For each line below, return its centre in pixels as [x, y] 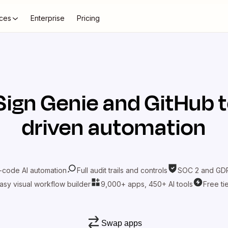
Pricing [88, 18]
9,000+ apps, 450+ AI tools [147, 184]
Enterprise [48, 18]
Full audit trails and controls [122, 170]
